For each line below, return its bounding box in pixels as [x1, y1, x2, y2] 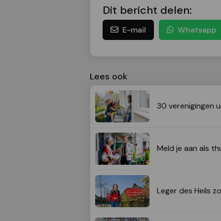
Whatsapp [178, 24, 217, 35]
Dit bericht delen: [103, 2, 192, 17]
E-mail [122, 24, 146, 35]
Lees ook [90, 70, 127, 82]
